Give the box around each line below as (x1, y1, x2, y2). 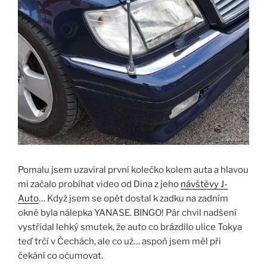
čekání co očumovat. (18, 250, 103, 261)
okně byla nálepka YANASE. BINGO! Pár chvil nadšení (18, 207, 237, 218)
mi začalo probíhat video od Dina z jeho (18, 178, 181, 190)
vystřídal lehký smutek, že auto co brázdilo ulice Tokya (18, 221, 242, 232)
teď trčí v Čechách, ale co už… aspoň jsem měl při (18, 235, 221, 247)
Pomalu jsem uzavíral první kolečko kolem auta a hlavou (18, 164, 249, 175)
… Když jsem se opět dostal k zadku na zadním (39, 193, 228, 204)
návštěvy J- (181, 178, 228, 190)
